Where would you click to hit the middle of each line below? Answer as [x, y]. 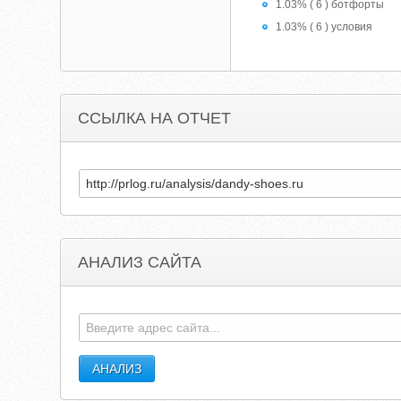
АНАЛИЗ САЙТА [140, 262]
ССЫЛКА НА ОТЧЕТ [155, 118]
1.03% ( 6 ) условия [324, 27]
